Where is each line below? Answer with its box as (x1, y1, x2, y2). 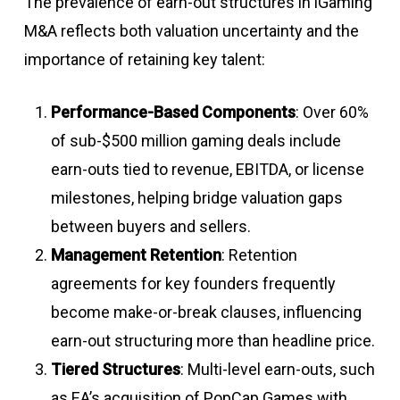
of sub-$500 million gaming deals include (50, 130, 341, 150)
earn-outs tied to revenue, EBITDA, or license (50, 159, 364, 179)
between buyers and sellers (50, 216, 247, 236)
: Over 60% (295, 102, 369, 121)
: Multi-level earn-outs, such (179, 359, 375, 379)
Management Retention (50, 245, 221, 264)
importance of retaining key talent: (23, 49, 265, 69)
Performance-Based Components (50, 102, 296, 121)
